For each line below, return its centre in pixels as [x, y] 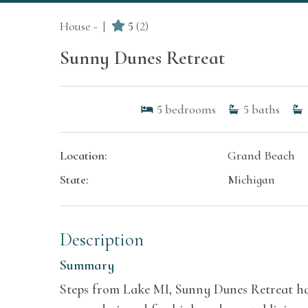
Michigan [252, 179]
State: [74, 179]
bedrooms [190, 109]
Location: [84, 155]
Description [102, 240]
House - [79, 26]
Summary [87, 265]
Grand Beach [262, 155]
